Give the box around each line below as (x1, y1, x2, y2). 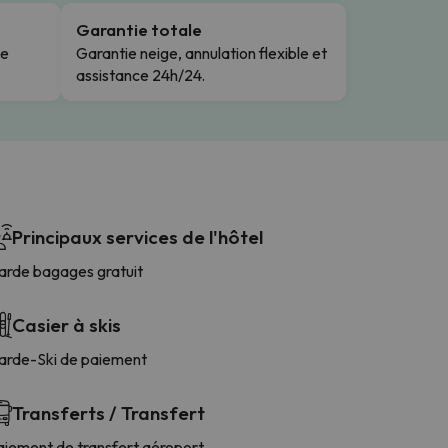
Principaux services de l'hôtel (12, 224, 263, 249)
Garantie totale (76, 18, 202, 40)
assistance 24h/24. (76, 64, 205, 85)
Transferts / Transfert (12, 400, 205, 425)
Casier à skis (12, 312, 121, 337)
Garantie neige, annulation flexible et (76, 42, 327, 63)
